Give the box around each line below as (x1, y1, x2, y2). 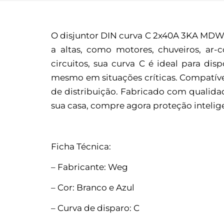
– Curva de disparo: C (51, 202, 139, 213)
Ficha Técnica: (51, 141, 111, 151)
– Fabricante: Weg (51, 161, 128, 172)
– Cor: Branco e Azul (51, 182, 134, 192)
